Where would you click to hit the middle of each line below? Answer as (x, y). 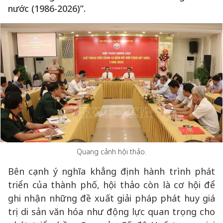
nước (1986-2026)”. (47, 8)
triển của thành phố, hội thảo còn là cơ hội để (111, 185)
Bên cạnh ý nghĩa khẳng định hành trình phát (111, 171)
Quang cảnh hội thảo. (111, 152)
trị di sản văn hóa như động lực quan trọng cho (111, 212)
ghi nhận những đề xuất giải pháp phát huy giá (111, 198)
